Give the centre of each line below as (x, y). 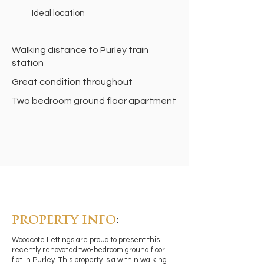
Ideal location (58, 13)
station (28, 63)
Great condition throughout (72, 82)
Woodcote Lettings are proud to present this (86, 240)
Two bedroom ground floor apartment (94, 101)
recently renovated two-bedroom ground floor (88, 250)
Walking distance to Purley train (80, 50)
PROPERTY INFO (64, 221)
